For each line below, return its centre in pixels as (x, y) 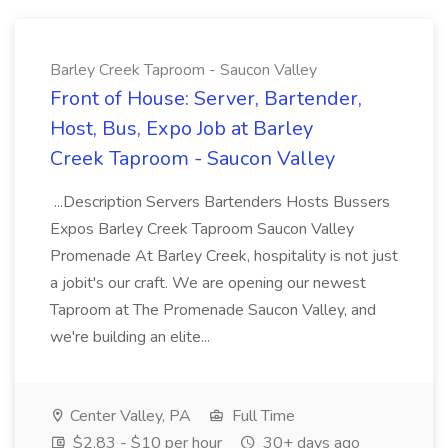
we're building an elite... (132, 337)
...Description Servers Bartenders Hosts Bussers (220, 202)
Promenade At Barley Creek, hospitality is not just (224, 256)
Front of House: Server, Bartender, (206, 98)
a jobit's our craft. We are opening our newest (208, 283)
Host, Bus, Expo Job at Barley (181, 128)
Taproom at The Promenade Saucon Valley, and (213, 310)
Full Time (261, 416)
